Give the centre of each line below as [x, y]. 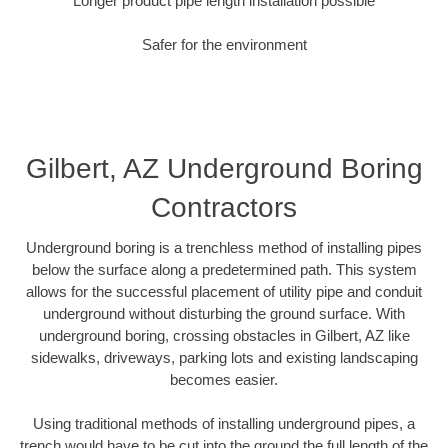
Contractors [224, 207]
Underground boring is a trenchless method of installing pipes [224, 247]
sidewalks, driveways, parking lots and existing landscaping [224, 357]
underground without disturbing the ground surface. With [224, 313]
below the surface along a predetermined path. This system [224, 269]
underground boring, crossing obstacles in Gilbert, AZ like [224, 335]
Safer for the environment [224, 45]
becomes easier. [224, 379]
